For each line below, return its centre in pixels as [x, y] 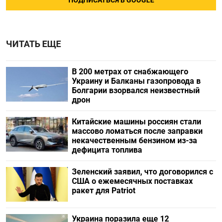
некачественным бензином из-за [134, 140]
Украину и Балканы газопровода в [136, 81]
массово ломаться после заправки [137, 131]
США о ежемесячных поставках [132, 181]
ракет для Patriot [103, 190]
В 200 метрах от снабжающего [130, 71]
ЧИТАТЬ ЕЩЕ [33, 44]
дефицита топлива [107, 150]
